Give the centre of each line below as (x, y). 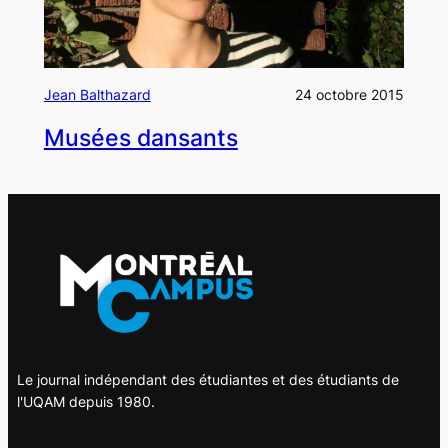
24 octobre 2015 (350, 95)
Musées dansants (140, 138)
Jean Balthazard (97, 95)
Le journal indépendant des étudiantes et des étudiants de (207, 379)
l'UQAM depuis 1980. (85, 401)
